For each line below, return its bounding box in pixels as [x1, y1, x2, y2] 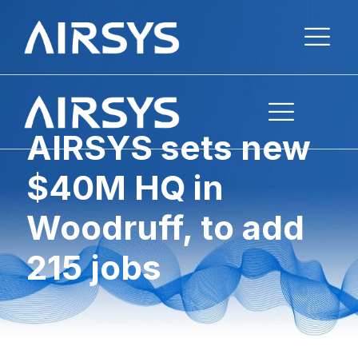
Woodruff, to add [26, 207, 304, 248]
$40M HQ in [26, 167, 224, 208]
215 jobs [26, 247, 161, 288]
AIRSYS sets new [26, 127, 311, 168]
